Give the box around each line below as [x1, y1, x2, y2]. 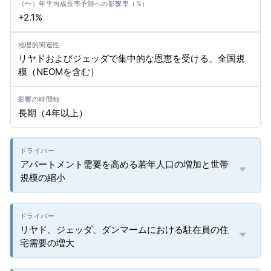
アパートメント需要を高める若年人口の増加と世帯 [20, 158, 229, 170]
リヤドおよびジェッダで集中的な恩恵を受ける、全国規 [18, 53, 245, 64]
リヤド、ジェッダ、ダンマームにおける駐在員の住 [20, 224, 229, 235]
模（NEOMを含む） [18, 66, 99, 77]
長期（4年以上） [18, 107, 88, 119]
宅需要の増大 [20, 237, 74, 249]
